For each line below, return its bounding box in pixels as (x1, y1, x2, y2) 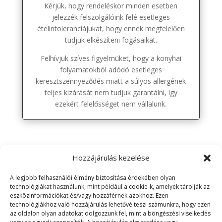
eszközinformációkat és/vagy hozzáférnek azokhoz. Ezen (10, 191, 168, 200)
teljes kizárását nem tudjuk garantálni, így (44, 88, 177, 98)
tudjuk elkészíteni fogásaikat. (64, 35, 157, 45)
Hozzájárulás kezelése (72, 153, 150, 163)
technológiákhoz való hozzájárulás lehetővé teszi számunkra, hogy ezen (10, 200, 211, 209)
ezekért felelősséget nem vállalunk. (55, 99, 167, 109)
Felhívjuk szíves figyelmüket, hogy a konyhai (40, 54, 181, 63)
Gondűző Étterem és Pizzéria (22, 208, 126, 218)
